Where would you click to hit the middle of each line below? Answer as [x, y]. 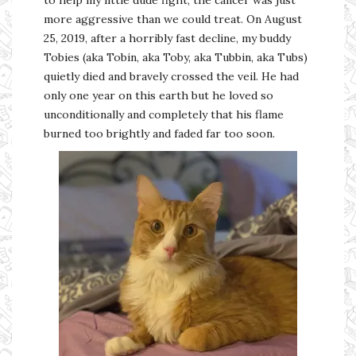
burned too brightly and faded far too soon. [159, 133]
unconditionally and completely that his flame [164, 114]
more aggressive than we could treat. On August [173, 19]
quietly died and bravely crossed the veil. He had [171, 76]
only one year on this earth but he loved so [159, 95]
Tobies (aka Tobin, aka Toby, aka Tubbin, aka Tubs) [176, 57]
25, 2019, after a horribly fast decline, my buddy [167, 38]
